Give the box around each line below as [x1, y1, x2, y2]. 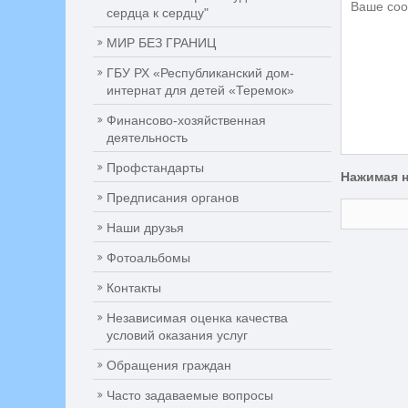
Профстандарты [107, 160, 204, 175]
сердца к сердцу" [107, 5, 209, 20]
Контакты [107, 280, 161, 295]
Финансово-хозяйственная [107, 113, 266, 127]
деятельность [107, 130, 188, 145]
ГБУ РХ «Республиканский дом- [107, 66, 294, 80]
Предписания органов [107, 190, 239, 205]
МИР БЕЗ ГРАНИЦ [107, 36, 216, 50]
